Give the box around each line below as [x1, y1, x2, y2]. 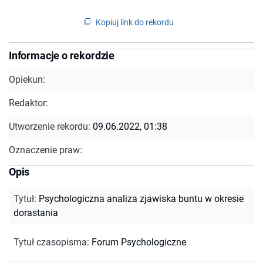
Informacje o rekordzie [9, 49, 115, 62]
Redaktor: [9, 97, 48, 109]
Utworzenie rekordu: [9, 120, 93, 132]
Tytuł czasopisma [14, 236, 87, 248]
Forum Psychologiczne [92, 236, 186, 248]
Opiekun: [9, 73, 45, 85]
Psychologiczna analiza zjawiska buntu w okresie [39, 193, 244, 204]
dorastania [14, 207, 58, 218]
